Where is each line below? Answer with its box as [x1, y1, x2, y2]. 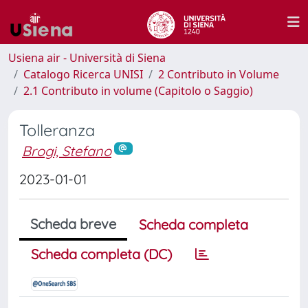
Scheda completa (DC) [31, 245, 172, 263]
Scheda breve [30, 214, 116, 232]
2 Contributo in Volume [158, 67, 279, 82]
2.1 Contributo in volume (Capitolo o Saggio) [23, 83, 253, 98]
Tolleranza [19, 120, 95, 140]
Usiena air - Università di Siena [8, 50, 166, 65]
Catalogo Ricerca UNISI [23, 67, 143, 82]
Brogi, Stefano [22, 142, 111, 159]
